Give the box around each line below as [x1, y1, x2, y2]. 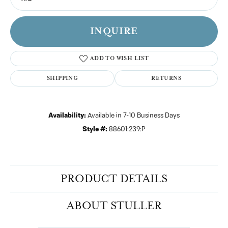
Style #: [82, 124, 107, 134]
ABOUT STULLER [66, 198, 162, 212]
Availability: [48, 110, 86, 121]
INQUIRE [90, 25, 138, 37]
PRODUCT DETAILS [61, 172, 167, 185]
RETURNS [151, 74, 182, 81]
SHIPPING [47, 74, 78, 81]
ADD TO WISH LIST [90, 54, 149, 62]
